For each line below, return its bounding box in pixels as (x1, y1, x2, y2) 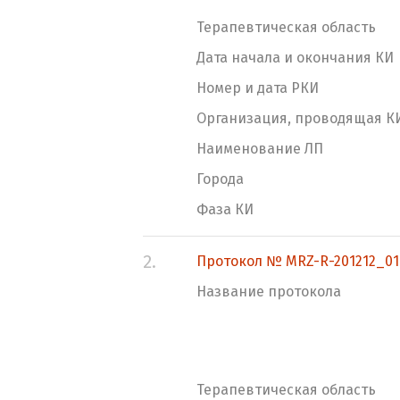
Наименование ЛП (196, 140, 323, 157)
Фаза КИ (196, 201, 254, 218)
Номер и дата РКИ (196, 79, 319, 96)
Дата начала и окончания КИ (196, 49, 394, 66)
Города (196, 171, 244, 187)
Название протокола (196, 283, 341, 300)
